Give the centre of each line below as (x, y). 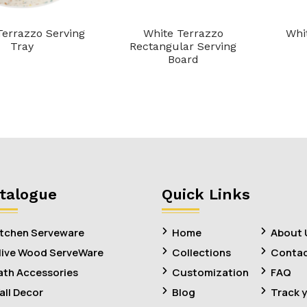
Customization (210, 272)
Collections (201, 253)
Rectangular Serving (183, 46)
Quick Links (206, 194)
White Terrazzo (183, 33)
